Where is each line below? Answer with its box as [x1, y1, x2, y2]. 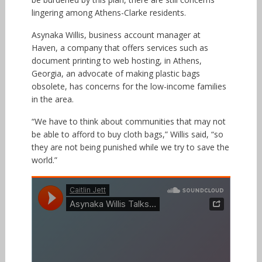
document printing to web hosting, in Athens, [31, 54, 202, 66]
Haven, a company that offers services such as [31, 42, 208, 53]
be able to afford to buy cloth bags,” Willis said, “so [31, 128, 223, 140]
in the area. [31, 93, 74, 105]
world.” [31, 154, 57, 166]
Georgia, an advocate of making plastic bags [31, 67, 200, 79]
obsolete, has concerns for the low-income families [31, 80, 226, 92]
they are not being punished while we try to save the [31, 141, 229, 153]
